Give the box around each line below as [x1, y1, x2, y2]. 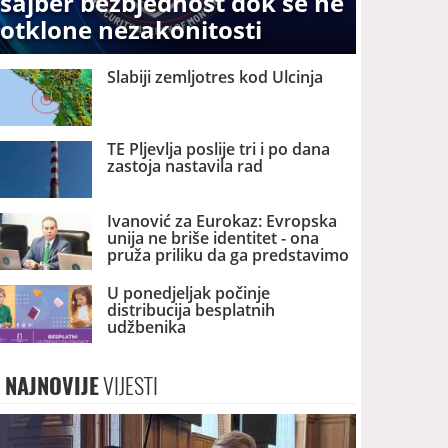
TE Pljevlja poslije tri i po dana [107, 137, 331, 160]
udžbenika [107, 316, 187, 339]
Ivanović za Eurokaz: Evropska [107, 210, 338, 233]
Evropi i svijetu [107, 261, 219, 284]
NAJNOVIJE [5, 370, 100, 401]
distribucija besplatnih [107, 299, 276, 322]
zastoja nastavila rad [107, 154, 264, 177]
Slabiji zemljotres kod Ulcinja [107, 65, 324, 88]
